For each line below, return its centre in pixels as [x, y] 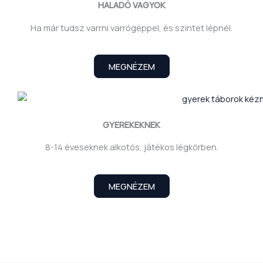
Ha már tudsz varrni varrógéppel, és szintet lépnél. [131, 27]
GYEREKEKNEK [131, 124]
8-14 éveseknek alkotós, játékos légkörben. [131, 147]
